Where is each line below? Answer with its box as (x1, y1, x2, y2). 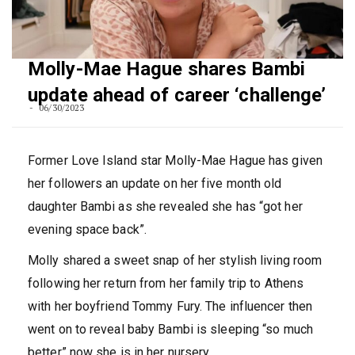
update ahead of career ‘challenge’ (28, 84, 326, 107)
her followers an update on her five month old (28, 176, 282, 192)
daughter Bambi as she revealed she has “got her (28, 199, 303, 215)
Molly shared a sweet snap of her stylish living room (28, 253, 323, 269)
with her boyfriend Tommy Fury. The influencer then (28, 299, 313, 315)
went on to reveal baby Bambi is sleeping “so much (28, 322, 313, 338)
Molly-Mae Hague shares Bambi (28, 58, 305, 81)
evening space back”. (28, 222, 147, 238)
